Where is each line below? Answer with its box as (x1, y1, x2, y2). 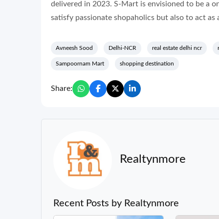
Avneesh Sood (56, 44, 93, 51)
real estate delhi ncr (152, 44, 202, 51)
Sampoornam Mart (56, 60, 104, 66)
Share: (51, 85, 72, 92)
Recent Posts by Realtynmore (53, 198, 179, 208)
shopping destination (120, 60, 174, 66)
